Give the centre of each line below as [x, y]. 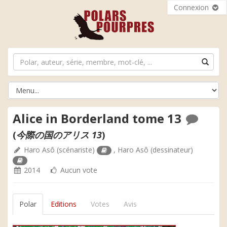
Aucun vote [78, 170]
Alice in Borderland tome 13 [99, 118]
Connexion [192, 7]
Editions [64, 204]
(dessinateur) [171, 150]
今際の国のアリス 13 [59, 135]
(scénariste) [76, 150]
